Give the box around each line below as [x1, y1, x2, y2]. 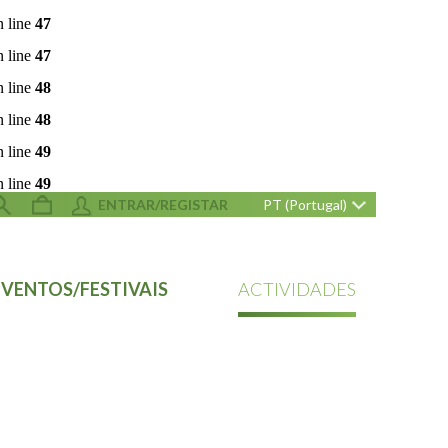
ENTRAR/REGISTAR [98, 195, 228, 213]
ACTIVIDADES [238, 278, 356, 300]
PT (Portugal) [263, 196, 347, 213]
